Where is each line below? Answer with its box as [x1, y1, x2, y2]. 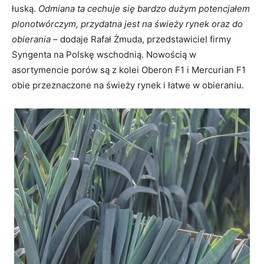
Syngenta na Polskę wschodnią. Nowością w [12, 48, 196, 60]
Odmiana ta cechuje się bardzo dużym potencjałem [38, 2, 250, 14]
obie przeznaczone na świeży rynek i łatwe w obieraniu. [12, 79, 244, 91]
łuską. [12, 2, 38, 14]
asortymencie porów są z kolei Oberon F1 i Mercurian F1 [12, 64, 246, 75]
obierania [12, 33, 51, 45]
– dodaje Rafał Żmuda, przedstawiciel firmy [51, 33, 231, 45]
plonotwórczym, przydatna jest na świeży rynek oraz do [12, 18, 243, 29]
